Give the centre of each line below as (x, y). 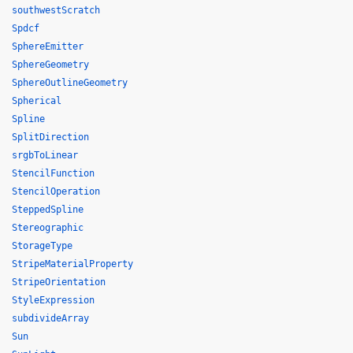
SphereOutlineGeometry (70, 83)
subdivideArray (50, 318)
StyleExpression (53, 300)
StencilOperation (56, 191)
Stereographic (48, 228)
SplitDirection (50, 137)
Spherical (37, 101)
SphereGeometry (50, 65)
